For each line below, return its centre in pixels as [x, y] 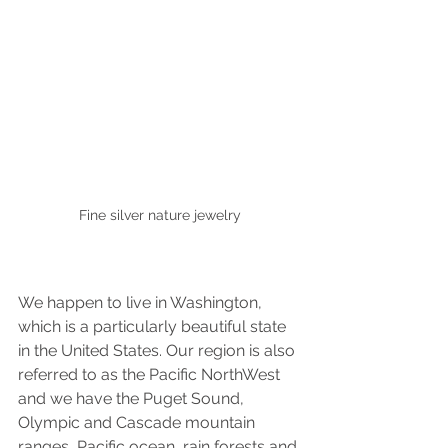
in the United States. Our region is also [158, 351]
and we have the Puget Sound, [133, 399]
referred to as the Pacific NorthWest [151, 375]
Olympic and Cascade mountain [138, 423]
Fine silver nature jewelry [160, 215]
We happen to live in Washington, [142, 303]
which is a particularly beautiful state [154, 327]
